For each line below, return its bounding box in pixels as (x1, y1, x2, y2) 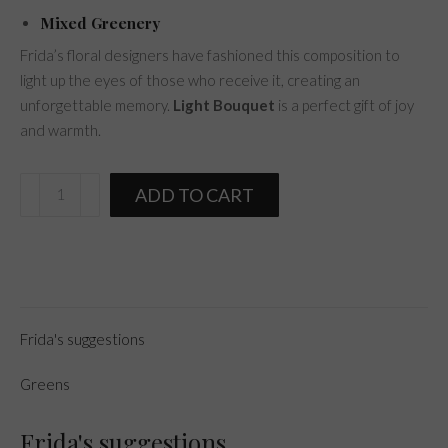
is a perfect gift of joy (275, 95, 414, 114)
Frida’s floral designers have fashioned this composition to (20, 45, 400, 64)
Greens (20, 374, 70, 393)
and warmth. (20, 120, 101, 139)
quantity (19, 224, 74, 243)
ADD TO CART (135, 183, 254, 206)
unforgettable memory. (20, 95, 173, 114)
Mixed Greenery (40, 12, 160, 33)
